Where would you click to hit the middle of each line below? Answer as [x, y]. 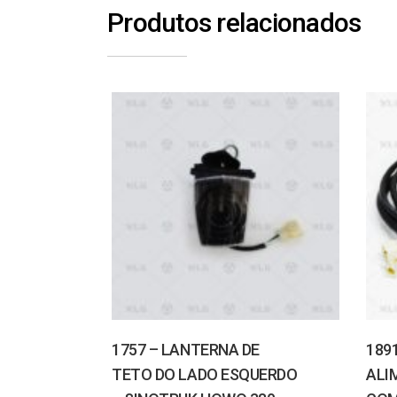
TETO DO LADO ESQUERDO [205, 374]
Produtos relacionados [234, 23]
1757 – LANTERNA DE [186, 350]
